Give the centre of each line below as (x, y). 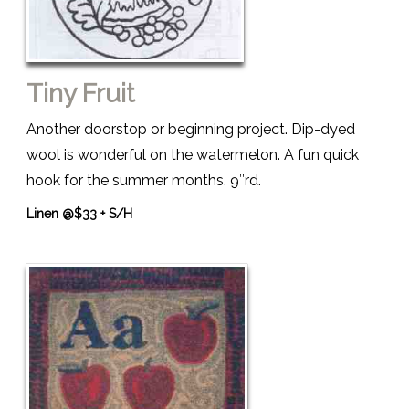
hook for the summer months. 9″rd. (144, 180)
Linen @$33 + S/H (79, 213)
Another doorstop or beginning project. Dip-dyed (191, 129)
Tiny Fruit (80, 93)
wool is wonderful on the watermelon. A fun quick (193, 154)
